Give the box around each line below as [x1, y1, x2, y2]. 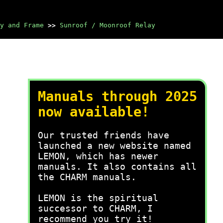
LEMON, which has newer [38, 151, 158, 161]
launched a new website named [38, 140, 191, 151]
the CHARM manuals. [38, 172, 136, 182]
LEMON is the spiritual [38, 193, 158, 203]
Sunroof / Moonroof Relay [60, 21, 155, 29]
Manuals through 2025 [38, 89, 197, 104]
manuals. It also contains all [38, 161, 197, 172]
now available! [38, 104, 149, 119]
